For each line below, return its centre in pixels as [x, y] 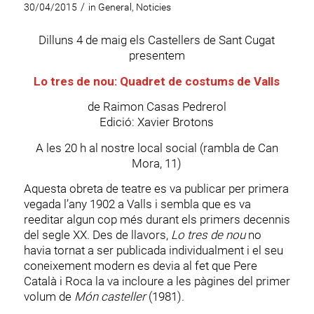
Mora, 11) [157, 163]
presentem [157, 56]
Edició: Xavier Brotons [157, 122]
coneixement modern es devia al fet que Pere [140, 266]
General [115, 7]
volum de [49, 297]
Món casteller [110, 297]
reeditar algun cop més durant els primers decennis [157, 220]
